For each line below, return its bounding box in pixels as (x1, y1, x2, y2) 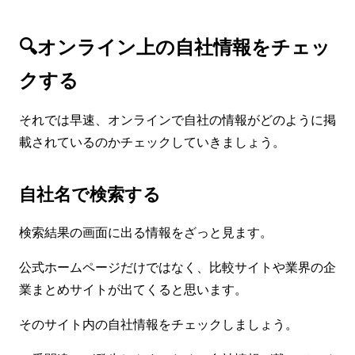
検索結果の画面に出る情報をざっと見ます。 (19, 223, 273, 241)
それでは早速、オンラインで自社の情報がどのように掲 (19, 110, 336, 128)
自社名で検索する (19, 181, 161, 206)
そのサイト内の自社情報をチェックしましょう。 (19, 315, 298, 333)
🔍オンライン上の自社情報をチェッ (19, 32, 330, 59)
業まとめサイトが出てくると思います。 (19, 280, 247, 298)
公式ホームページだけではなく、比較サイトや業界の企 (19, 258, 336, 276)
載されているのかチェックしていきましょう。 (19, 132, 285, 151)
